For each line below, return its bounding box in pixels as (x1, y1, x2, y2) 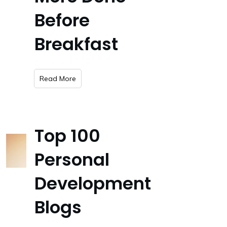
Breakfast (34, 32, 118, 56)
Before (34, 8, 90, 32)
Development (34, 171, 151, 196)
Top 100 (34, 124, 100, 148)
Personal (34, 147, 109, 172)
